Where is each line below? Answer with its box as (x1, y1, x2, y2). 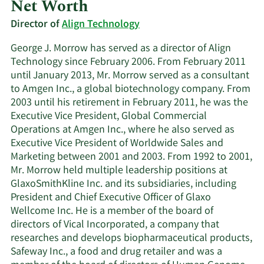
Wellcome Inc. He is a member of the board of (11, 203, 213, 219)
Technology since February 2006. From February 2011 (11, 54, 246, 70)
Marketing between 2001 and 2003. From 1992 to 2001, (11, 149, 252, 165)
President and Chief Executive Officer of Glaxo (11, 190, 211, 206)
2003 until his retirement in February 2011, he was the (11, 95, 248, 111)
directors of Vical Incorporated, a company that (11, 217, 219, 233)
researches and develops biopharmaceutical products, (11, 230, 252, 246)
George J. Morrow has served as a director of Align (11, 41, 231, 57)
